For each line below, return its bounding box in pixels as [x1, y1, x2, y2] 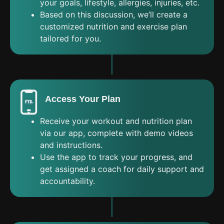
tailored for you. [40, 33, 101, 43]
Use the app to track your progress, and [40, 151, 192, 162]
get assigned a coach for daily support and [40, 163, 204, 174]
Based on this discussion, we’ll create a [40, 9, 187, 19]
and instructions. [40, 139, 102, 150]
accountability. [40, 175, 95, 186]
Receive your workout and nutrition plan [40, 115, 192, 126]
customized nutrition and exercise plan [40, 21, 187, 31]
